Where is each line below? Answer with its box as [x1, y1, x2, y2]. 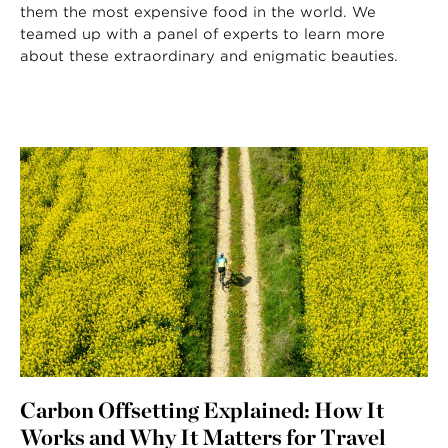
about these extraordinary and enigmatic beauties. [20, 48, 398, 64]
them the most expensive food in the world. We [20, 4, 376, 20]
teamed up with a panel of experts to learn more [20, 26, 385, 42]
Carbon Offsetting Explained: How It [20, 396, 384, 423]
